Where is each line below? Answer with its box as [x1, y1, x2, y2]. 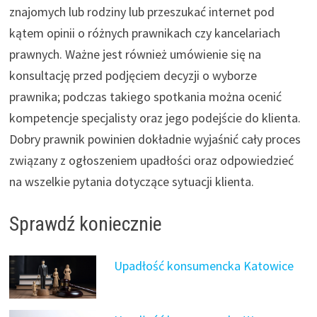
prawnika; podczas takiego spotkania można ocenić [8, 88, 282, 105]
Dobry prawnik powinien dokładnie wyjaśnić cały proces [8, 130, 301, 147]
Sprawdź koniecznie [8, 212, 162, 236]
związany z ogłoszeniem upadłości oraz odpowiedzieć [8, 151, 294, 168]
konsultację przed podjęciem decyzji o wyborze [8, 67, 257, 83]
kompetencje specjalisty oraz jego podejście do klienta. [8, 109, 301, 126]
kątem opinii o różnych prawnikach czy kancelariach [8, 24, 280, 41]
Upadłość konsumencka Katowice [113, 257, 294, 274]
